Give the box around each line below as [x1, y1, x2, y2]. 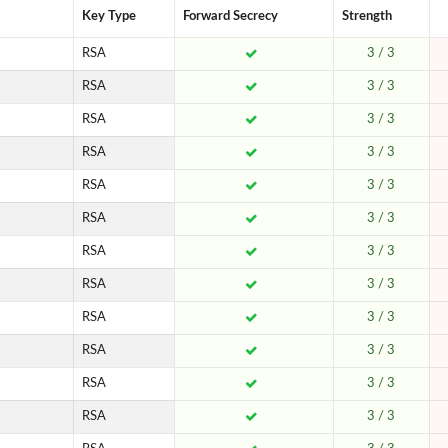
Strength [342, 9, 393, 22]
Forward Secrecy [183, 9, 279, 22]
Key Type [82, 9, 137, 22]
